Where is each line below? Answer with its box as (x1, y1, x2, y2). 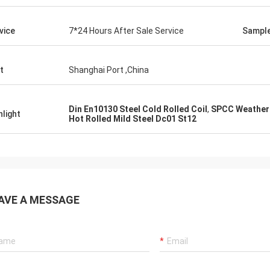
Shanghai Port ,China (69, 65, 149, 75)
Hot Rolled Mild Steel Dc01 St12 (69, 114, 196, 124)
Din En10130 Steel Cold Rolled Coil (69, 104, 207, 114)
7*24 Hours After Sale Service (69, 26, 184, 36)
